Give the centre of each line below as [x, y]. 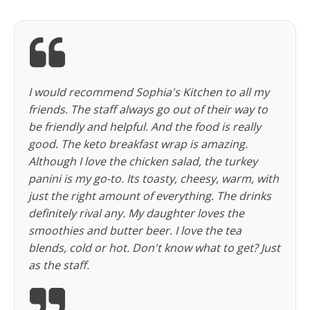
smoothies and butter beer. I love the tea [135, 231]
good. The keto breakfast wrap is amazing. [138, 144]
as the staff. [59, 265]
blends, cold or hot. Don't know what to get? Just [154, 248]
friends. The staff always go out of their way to [148, 110]
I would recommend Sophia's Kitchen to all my [149, 92]
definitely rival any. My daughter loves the [136, 213]
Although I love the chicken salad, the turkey [143, 162]
